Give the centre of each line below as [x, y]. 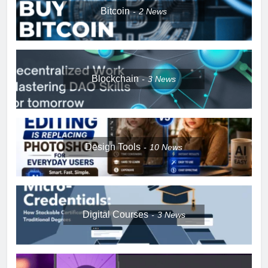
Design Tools [113, 147]
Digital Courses [115, 215]
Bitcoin [115, 11]
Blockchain [115, 79]
